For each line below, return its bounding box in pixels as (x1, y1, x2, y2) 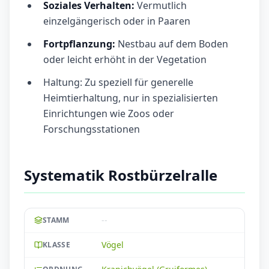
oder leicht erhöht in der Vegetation (43, 53, 207, 67)
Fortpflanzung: (43, 37, 115, 51)
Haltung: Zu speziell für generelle (43, 76, 193, 89)
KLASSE (43, 240, 70, 250)
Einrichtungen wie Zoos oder (43, 107, 174, 121)
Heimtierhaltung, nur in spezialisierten (43, 91, 218, 105)
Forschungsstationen (43, 122, 140, 136)
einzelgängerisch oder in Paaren (43, 14, 190, 28)
